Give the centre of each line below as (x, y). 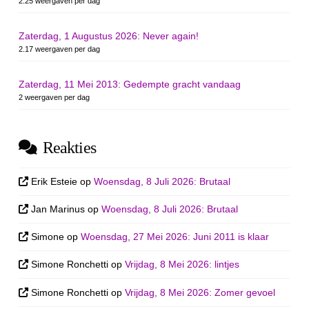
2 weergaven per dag (54, 98)
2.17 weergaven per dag (59, 49)
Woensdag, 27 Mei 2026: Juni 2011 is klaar (175, 237)
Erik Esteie (54, 181)
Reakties (69, 148)
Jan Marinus (58, 209)
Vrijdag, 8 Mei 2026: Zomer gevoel (200, 292)
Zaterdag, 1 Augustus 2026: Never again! (108, 36)
